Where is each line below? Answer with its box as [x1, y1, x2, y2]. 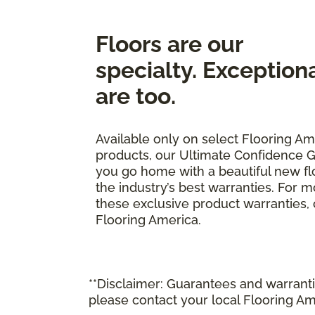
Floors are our [96, 30, 243, 57]
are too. [96, 82, 176, 109]
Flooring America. [96, 212, 201, 227]
